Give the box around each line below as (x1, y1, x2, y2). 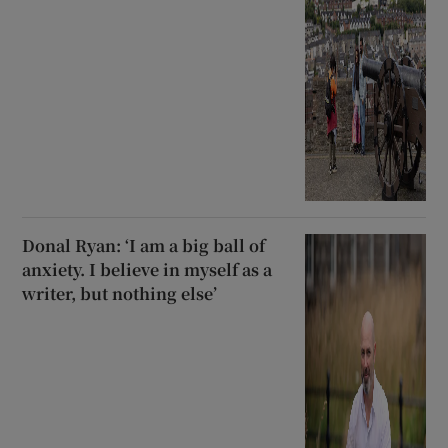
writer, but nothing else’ (22, 282, 218, 306)
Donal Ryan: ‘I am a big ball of (22, 234, 266, 258)
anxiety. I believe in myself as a (22, 258, 273, 282)
